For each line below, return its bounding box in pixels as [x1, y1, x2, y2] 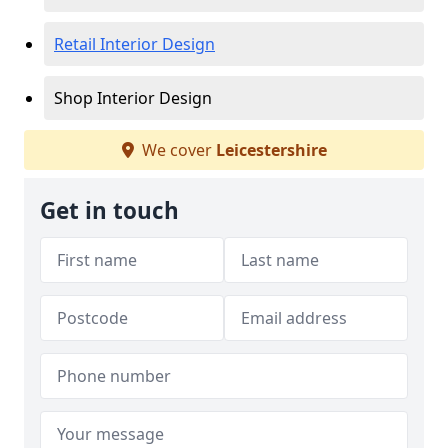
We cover [137, 139, 216, 161]
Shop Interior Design [54, 87, 212, 109]
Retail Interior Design [54, 33, 215, 55]
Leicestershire [215, 139, 327, 161]
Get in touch [40, 195, 179, 226]
